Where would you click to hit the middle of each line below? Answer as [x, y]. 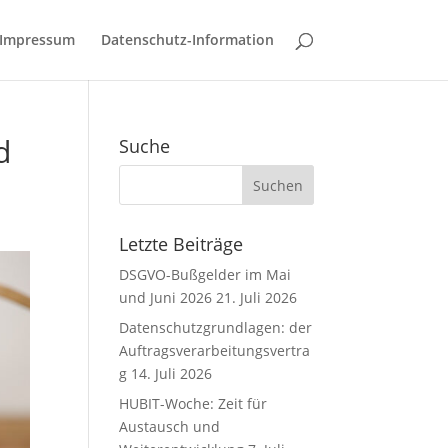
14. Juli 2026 [172, 373]
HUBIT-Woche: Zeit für [193, 403]
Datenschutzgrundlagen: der [216, 327]
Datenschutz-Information [187, 39]
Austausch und [170, 426]
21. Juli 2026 [257, 297]
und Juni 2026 [166, 297]
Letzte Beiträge [181, 244]
